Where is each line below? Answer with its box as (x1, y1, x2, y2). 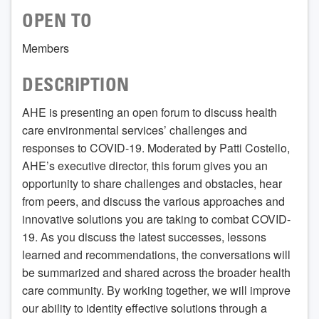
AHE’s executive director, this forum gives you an (22, 157, 268, 174)
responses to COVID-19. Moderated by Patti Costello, (22, 140, 290, 157)
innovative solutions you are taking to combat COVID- (22, 211, 291, 228)
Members (22, 40, 69, 57)
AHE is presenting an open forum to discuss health (22, 104, 277, 121)
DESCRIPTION (22, 78, 130, 97)
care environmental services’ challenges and (22, 122, 247, 139)
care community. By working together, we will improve (22, 282, 291, 299)
